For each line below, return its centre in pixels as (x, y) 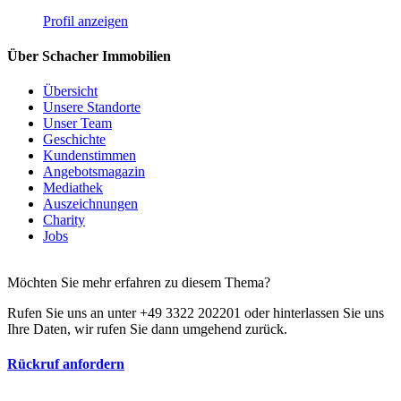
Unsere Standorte (92, 107)
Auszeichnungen (90, 204)
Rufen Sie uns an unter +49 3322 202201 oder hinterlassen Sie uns (196, 313)
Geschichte (74, 140)
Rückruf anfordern (66, 364)
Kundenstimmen (90, 156)
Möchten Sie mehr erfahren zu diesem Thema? (139, 283)
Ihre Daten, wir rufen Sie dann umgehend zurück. (147, 329)
